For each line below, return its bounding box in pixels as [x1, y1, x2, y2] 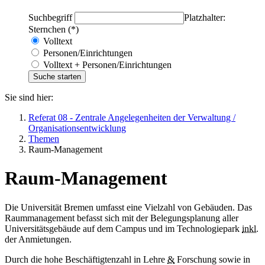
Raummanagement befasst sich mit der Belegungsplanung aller [5, 212, 238, 223]
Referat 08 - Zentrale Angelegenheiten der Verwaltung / [28, 112, 235, 122]
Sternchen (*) [28, 24, 79, 34]
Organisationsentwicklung [28, 122, 126, 133]
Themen [28, 133, 59, 144]
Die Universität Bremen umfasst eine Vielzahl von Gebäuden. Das [5, 202, 252, 212]
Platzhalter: [184, 12, 225, 22]
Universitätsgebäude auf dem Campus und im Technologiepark [5, 223, 242, 234]
